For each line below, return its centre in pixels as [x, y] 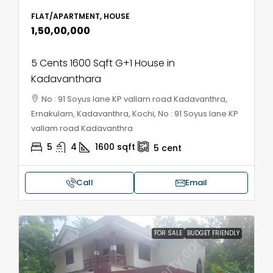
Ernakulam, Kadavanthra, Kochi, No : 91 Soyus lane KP [135, 114]
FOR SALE [168, 233]
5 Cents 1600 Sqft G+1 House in [103, 63]
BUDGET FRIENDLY [213, 233]
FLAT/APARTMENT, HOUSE [80, 16]
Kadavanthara [66, 79]
